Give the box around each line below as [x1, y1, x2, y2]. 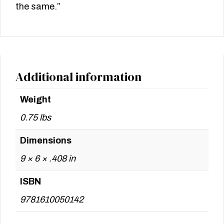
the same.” [15, 1, 60, 12]
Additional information [15, 68, 141, 85]
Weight [20, 94, 51, 105]
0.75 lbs [20, 112, 51, 123]
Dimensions [20, 135, 71, 146]
